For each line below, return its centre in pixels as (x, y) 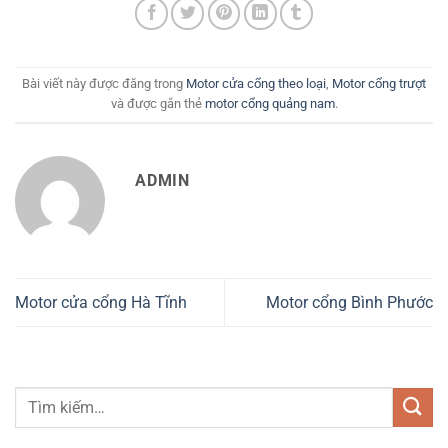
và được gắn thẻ (157, 104)
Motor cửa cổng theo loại (256, 84)
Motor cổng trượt (379, 84)
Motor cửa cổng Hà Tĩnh (101, 303)
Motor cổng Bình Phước (349, 303)
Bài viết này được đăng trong (104, 84)
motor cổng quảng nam (269, 104)
